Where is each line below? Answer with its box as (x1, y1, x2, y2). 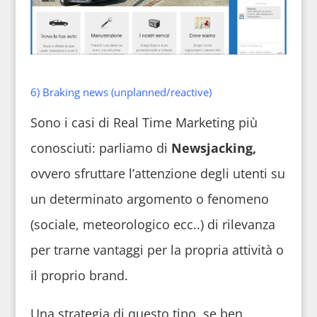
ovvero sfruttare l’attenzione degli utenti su (30, 165, 285, 183)
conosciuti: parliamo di (30, 139, 171, 157)
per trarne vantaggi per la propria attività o (30, 241, 284, 259)
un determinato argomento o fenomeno (30, 190, 269, 208)
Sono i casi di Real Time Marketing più (30, 114, 258, 132)
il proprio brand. (30, 267, 128, 284)
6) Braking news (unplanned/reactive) (30, 85, 212, 100)
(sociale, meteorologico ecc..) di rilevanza (30, 216, 275, 234)
